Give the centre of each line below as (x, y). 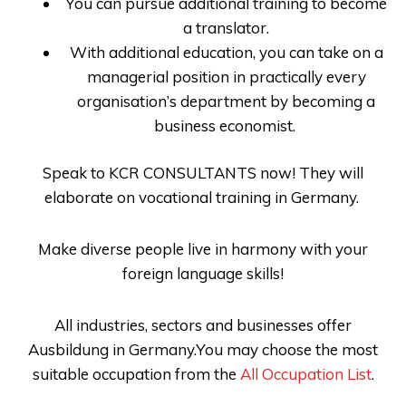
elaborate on (89, 198)
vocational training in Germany (247, 198)
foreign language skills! (203, 274)
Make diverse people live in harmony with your (203, 249)
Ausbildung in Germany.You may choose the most (203, 349)
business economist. (226, 125)
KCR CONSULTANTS (184, 173)
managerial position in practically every (226, 76)
